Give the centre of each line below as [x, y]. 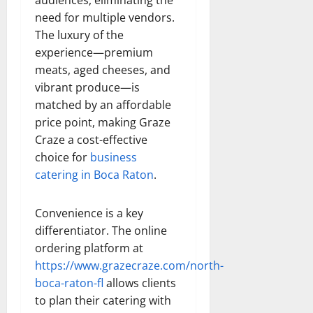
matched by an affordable [103, 104]
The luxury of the [79, 35]
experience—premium [94, 52]
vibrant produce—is [87, 87]
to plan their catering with [103, 300]
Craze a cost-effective [91, 139]
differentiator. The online [101, 230]
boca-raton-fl [69, 283]
